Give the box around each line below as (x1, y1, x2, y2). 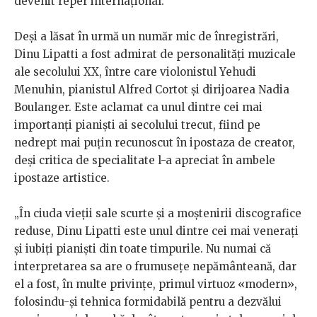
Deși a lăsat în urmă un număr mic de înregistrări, (14, 30, 279, 44)
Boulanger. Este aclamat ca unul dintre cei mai (14, 100, 263, 115)
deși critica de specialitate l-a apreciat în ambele (14, 154, 275, 168)
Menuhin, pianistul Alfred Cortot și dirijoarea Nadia (14, 83, 289, 97)
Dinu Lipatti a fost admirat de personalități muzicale (14, 47, 296, 62)
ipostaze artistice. (14, 171, 113, 185)
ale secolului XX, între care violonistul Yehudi (14, 65, 256, 79)
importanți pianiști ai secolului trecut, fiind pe (14, 118, 260, 132)
